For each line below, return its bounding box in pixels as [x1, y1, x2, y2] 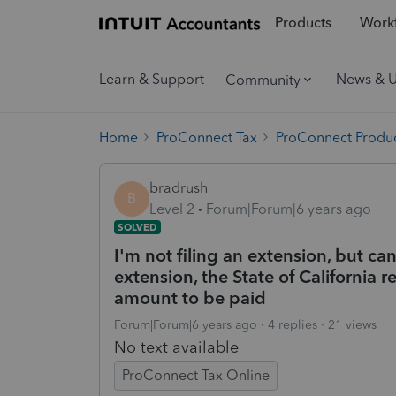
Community [225, 71, 301, 88]
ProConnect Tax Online [122, 366, 270, 384]
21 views [328, 316, 377, 332]
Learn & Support [99, 71, 204, 88]
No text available [114, 337, 239, 357]
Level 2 [149, 200, 194, 217]
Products [274, 14, 331, 32]
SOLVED [118, 220, 157, 233]
